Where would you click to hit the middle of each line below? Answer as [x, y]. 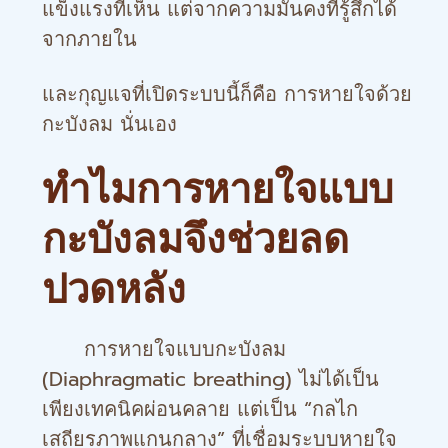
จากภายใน [89, 39]
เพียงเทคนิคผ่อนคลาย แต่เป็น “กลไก [200, 409]
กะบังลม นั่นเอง [109, 124]
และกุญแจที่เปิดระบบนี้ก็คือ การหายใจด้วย [227, 94]
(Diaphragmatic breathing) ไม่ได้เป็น [210, 379]
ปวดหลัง [114, 289]
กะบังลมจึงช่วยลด [195, 239]
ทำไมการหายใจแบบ [217, 189]
